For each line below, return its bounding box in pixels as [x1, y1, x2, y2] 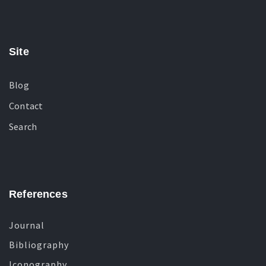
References [9, 188, 68, 200]
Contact [9, 100, 43, 112]
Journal [9, 219, 45, 231]
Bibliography [9, 239, 69, 251]
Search [9, 121, 37, 132]
